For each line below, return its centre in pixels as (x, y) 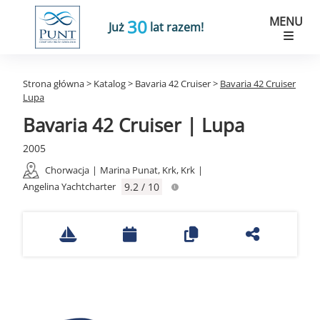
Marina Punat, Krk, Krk (147, 170)
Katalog (110, 84)
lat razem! (176, 27)
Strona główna (54, 84)
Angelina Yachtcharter (69, 186)
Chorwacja (67, 170)
